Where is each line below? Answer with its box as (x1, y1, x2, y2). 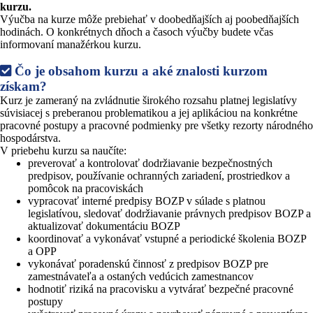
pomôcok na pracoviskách (28, 182, 143, 194)
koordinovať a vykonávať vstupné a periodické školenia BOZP (28, 232, 306, 245)
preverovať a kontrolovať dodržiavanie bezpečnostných (28, 156, 272, 169)
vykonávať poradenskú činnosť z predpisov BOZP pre (28, 257, 268, 270)
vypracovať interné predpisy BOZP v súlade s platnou (28, 194, 265, 207)
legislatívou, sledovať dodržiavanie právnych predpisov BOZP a (28, 207, 311, 219)
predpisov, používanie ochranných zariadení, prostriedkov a (28, 169, 290, 182)
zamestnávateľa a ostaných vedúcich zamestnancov (28, 270, 254, 282)
